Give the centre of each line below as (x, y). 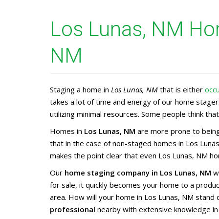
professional (73, 209)
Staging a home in (80, 89)
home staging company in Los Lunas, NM (138, 173)
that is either (181, 89)
